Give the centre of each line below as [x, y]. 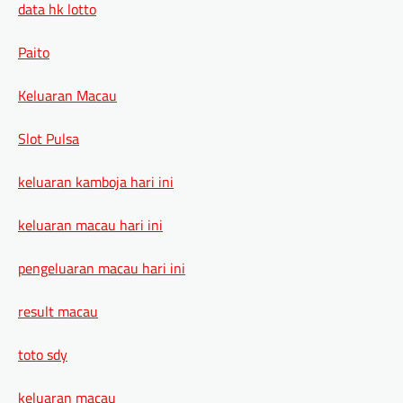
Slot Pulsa [49, 138]
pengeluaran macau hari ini [102, 268]
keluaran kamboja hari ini [96, 181]
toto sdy [43, 354]
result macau [58, 311]
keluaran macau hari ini [90, 224]
